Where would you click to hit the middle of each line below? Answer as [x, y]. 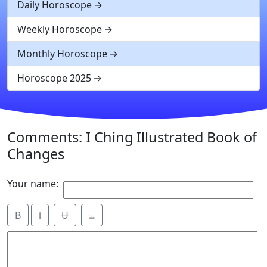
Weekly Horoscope [60, 29]
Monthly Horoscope [62, 54]
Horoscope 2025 [54, 78]
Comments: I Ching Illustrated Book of [132, 137]
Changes [36, 154]
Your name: [33, 184]
